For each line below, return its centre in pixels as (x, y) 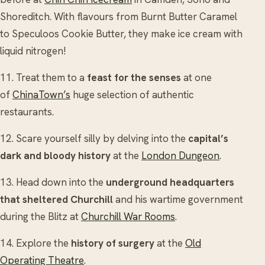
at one (196, 77)
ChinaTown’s (41, 94)
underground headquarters (170, 182)
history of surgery (113, 243)
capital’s (208, 138)
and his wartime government (178, 199)
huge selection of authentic (132, 94)
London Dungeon (180, 155)
